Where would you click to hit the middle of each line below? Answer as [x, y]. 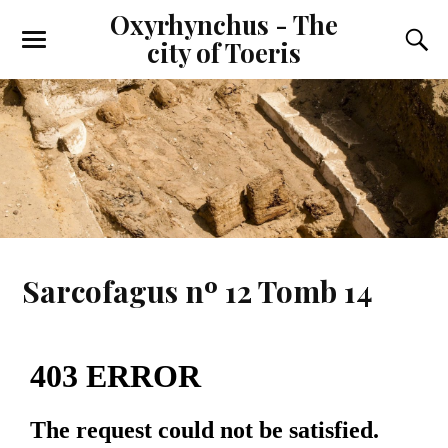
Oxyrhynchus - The [224, 24]
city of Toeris [224, 52]
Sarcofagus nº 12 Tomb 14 [198, 290]
